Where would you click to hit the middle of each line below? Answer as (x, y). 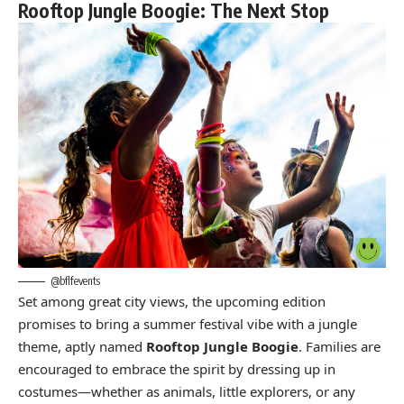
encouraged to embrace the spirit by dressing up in (177, 368)
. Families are (340, 346)
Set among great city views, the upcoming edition (172, 301)
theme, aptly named (82, 346)
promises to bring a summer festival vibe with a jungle (188, 323)
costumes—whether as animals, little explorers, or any (187, 391)
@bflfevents (76, 280)
